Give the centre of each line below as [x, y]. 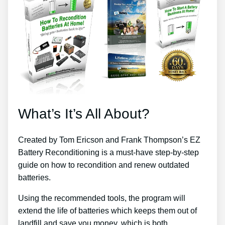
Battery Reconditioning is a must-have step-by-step [108, 153]
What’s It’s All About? [84, 114]
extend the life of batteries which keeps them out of [107, 211]
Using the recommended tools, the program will [102, 198]
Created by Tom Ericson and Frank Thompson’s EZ [109, 140]
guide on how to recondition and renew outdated [104, 165]
